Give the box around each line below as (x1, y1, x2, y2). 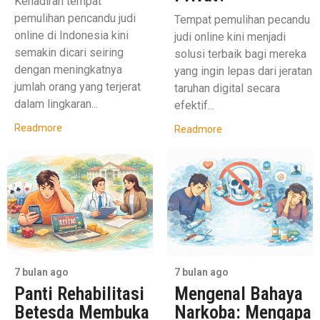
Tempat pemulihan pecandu (174, 12, 310, 26)
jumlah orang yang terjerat (14, 79, 141, 94)
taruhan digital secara (174, 81, 280, 95)
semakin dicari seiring (14, 45, 124, 59)
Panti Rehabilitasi (14, 282, 144, 304)
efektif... (174, 98, 214, 112)
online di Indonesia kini (14, 28, 129, 42)
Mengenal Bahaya (174, 282, 303, 304)
